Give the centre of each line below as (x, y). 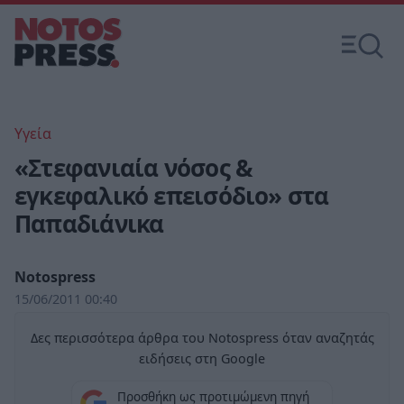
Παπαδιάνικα (89, 224)
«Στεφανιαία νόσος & (134, 168)
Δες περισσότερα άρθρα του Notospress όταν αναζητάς (202, 338)
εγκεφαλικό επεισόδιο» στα (172, 196)
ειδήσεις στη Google (202, 358)
